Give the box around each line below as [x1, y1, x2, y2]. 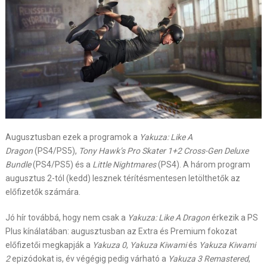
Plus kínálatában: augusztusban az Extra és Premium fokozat [5, 226, 237, 236]
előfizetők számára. [5, 187, 80, 197]
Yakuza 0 [92, 240, 126, 250]
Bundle [5, 159, 31, 169]
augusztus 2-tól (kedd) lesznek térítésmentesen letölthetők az [5, 173, 240, 183]
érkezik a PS [209, 212, 258, 222]
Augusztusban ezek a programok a [5, 132, 139, 142]
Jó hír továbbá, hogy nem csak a [5, 212, 128, 222]
